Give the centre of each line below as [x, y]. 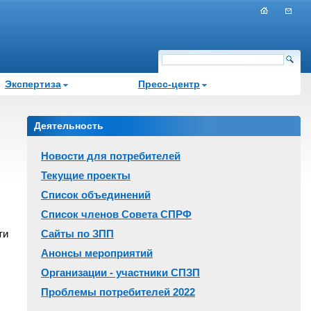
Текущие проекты [86, 175]
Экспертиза [33, 84]
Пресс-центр [169, 84]
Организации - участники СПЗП [120, 272]
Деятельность [69, 126]
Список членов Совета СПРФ [116, 214]
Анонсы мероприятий [97, 253]
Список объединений [96, 195]
